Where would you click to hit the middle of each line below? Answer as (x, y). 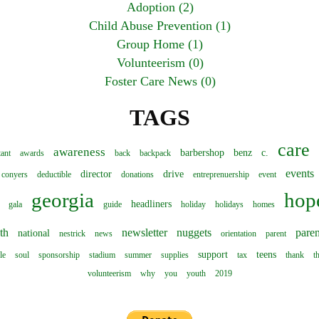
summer (138, 255)
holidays (229, 205)
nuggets (194, 233)
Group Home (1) (160, 45)
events (300, 174)
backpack (155, 153)
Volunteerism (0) (160, 63)
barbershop (202, 153)
